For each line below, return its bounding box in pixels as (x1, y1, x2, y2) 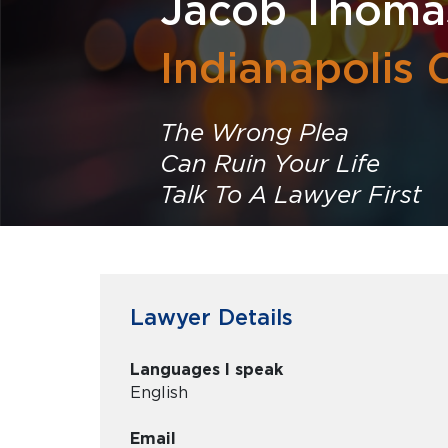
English (130, 383, 188, 402)
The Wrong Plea (160, 118, 349, 147)
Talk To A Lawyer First (160, 180, 422, 209)
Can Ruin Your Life (160, 149, 380, 178)
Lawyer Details (130, 304, 293, 330)
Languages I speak (130, 360, 283, 379)
